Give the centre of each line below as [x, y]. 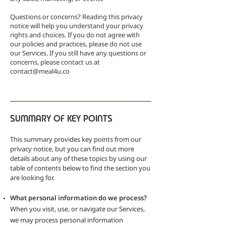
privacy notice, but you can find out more [72, 149]
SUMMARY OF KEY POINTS [61, 118]
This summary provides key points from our [76, 139]
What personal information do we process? [78, 198]
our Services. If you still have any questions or [78, 53]
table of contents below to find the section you [80, 168]
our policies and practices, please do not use [76, 44]
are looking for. [32, 178]
